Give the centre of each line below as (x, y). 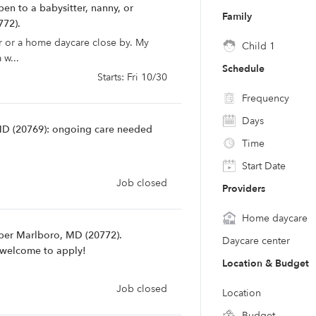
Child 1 (257, 46)
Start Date (262, 166)
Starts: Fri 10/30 (132, 77)
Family (237, 17)
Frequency (264, 98)
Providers (244, 189)
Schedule (243, 69)
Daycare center (256, 241)
